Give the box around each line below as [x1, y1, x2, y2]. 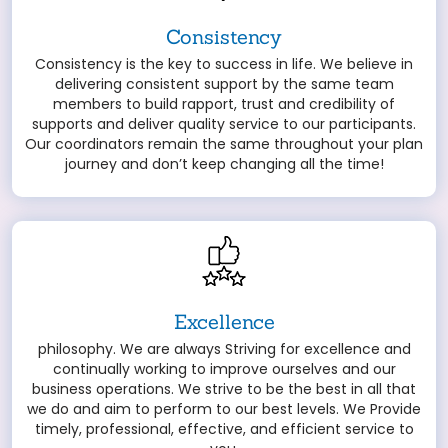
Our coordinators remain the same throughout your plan [25, 134, 423, 155]
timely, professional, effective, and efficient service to [34, 419, 414, 440]
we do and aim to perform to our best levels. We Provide [27, 399, 421, 420]
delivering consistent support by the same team [54, 74, 394, 95]
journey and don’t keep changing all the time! [64, 154, 384, 175]
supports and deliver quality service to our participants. [32, 114, 416, 135]
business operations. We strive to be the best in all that [32, 379, 416, 400]
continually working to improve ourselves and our [52, 359, 396, 380]
